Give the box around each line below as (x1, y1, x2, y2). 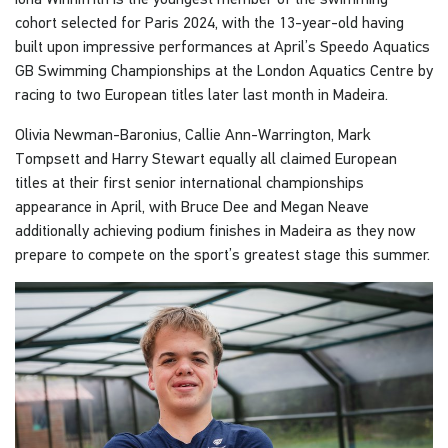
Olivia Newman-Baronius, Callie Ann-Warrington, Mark (15, 125, 371, 144)
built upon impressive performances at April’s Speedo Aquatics (15, 37, 430, 56)
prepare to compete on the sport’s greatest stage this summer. (15, 245, 430, 264)
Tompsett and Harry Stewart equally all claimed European (15, 149, 397, 168)
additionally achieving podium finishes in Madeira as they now (15, 221, 416, 240)
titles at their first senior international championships (15, 173, 364, 192)
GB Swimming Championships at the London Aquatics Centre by (15, 61, 433, 80)
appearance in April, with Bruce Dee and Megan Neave (15, 197, 369, 216)
